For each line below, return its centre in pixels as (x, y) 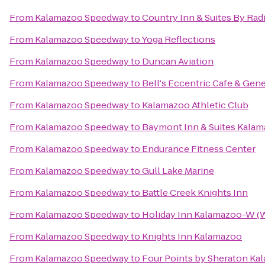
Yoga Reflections (178, 39)
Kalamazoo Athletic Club (195, 105)
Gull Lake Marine (178, 171)
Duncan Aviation (178, 61)
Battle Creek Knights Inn (195, 193)
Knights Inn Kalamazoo (192, 236)
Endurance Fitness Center (199, 149)
